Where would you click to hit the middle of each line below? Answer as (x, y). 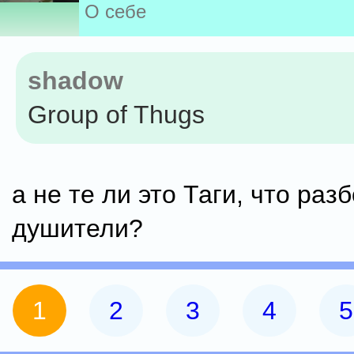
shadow (75, 81)
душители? (77, 228)
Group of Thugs (116, 115)
